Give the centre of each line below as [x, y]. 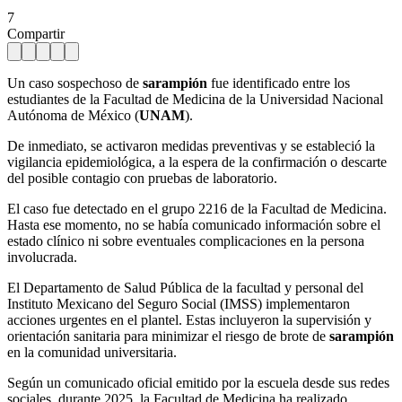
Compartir [36, 33]
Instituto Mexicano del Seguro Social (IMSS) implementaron [179, 303]
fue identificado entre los [279, 83]
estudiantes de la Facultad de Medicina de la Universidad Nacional [195, 99]
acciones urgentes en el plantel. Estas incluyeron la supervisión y [189, 319]
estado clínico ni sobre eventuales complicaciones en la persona [186, 240]
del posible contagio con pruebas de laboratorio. [142, 178]
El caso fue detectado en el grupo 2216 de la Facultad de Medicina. [197, 208]
